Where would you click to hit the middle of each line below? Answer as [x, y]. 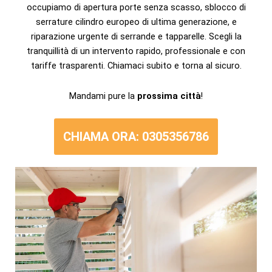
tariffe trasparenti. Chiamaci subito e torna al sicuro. [136, 66]
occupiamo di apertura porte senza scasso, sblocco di [136, 8]
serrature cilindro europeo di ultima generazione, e [136, 22]
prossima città [169, 96]
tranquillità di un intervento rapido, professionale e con [136, 51]
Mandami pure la [103, 96]
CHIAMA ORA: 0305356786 [136, 137]
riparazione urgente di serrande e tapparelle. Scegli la [136, 37]
